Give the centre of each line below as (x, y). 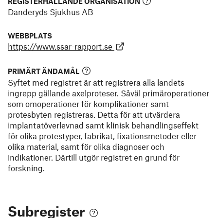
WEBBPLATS (30, 36)
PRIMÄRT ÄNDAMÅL (44, 72)
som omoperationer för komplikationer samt (88, 103)
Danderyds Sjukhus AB (51, 12)
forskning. (26, 168)
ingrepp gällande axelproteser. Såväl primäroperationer (109, 93)
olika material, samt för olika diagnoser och (86, 146)
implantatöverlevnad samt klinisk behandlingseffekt (103, 125)
